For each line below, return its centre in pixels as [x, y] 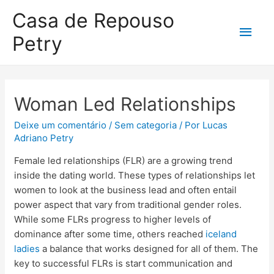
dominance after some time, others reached [110, 234]
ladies [27, 249]
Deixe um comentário [61, 125]
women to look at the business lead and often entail [126, 190]
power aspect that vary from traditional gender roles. [128, 205]
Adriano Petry [44, 138]
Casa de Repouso [93, 20]
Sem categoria [146, 125]
